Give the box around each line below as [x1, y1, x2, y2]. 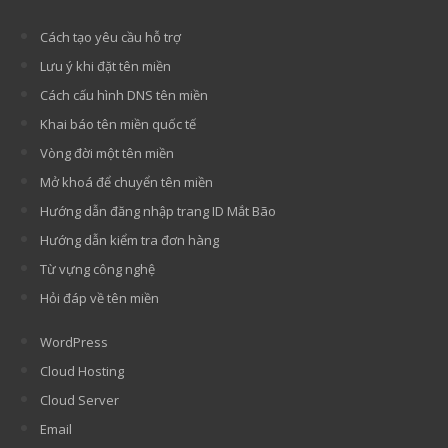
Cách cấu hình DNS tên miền [40, 85, 208, 104]
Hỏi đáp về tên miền [40, 288, 159, 307]
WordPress [40, 332, 108, 351]
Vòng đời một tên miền [40, 143, 174, 162]
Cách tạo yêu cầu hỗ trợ [40, 27, 181, 46]
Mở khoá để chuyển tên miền [40, 172, 213, 191]
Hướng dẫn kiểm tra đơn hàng [40, 230, 219, 249]
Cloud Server [40, 390, 119, 409]
